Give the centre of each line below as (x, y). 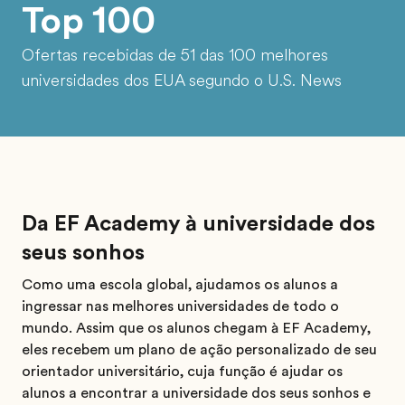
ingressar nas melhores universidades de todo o (180, 307)
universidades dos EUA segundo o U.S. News (182, 81)
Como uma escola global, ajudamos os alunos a (180, 285)
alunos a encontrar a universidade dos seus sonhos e (196, 394)
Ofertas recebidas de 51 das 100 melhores (175, 56)
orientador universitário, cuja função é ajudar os (182, 372)
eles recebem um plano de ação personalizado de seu (199, 350)
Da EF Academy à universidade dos (198, 224)
